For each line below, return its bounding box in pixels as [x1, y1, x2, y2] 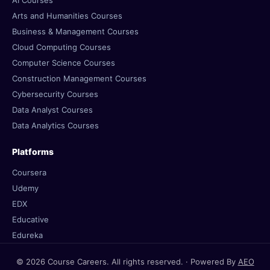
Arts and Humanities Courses [12, 11, 122, 20]
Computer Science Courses [12, 58, 115, 67]
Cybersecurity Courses [12, 89, 98, 99]
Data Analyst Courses [12, 105, 93, 115]
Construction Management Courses [12, 74, 146, 83]
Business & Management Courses [12, 27, 139, 36]
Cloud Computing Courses [12, 42, 111, 52]
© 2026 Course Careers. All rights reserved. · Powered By [16, 257, 238, 266]
